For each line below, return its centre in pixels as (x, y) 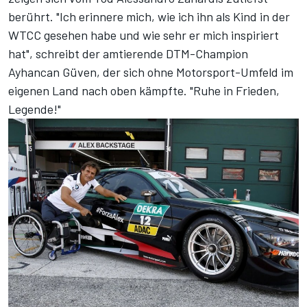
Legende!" (35, 109)
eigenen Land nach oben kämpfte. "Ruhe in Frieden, (144, 91)
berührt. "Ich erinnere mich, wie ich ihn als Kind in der (149, 17)
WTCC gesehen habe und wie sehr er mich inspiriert (144, 35)
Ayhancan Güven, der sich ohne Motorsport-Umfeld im (151, 72)
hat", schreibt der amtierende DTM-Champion (128, 54)
